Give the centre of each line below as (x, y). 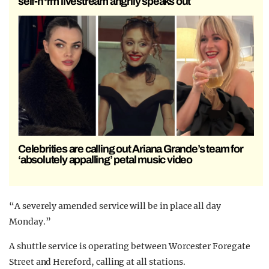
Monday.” (30, 222)
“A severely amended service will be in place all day (115, 206)
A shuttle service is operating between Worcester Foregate (130, 246)
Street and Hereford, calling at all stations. (97, 262)
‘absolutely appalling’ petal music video (105, 160)
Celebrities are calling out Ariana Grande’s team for (131, 149)
